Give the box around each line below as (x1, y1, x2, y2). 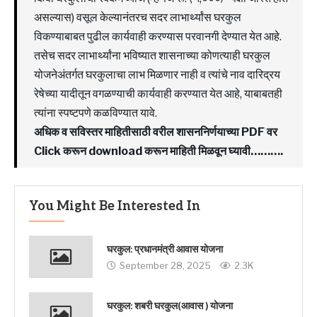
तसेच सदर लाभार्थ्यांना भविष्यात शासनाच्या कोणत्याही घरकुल (34, 48, 270, 62)
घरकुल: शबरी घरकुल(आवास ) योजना (107, 300, 233, 313)
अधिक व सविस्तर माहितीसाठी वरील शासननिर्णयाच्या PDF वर (34, 125, 277, 139)
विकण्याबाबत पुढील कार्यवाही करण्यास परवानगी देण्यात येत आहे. (34, 29, 282, 43)
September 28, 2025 (120, 260, 211, 272)
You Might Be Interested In (29, 198, 200, 214)
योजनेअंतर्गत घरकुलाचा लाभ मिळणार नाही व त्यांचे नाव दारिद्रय (34, 67, 280, 81)
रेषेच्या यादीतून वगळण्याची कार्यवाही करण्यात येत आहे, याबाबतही (34, 86, 282, 100)
